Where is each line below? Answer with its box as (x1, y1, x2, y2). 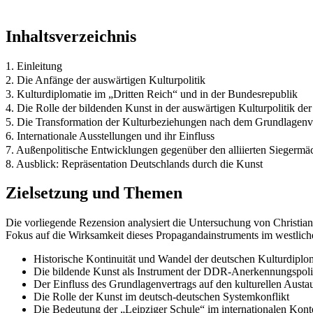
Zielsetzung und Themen (6, 184, 182, 203)
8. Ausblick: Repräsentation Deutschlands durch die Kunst (6, 157, 263, 170)
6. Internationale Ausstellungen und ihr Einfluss (6, 129, 214, 142)
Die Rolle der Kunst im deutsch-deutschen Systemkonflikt (34, 291, 289, 303)
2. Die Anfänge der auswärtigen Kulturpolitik (6, 73, 205, 86)
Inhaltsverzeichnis (6, 27, 136, 45)
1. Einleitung (6, 59, 62, 72)
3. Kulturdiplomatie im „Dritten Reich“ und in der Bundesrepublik (6, 87, 298, 100)
